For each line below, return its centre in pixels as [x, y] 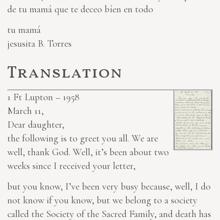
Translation [65, 74]
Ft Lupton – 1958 [45, 97]
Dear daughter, [36, 125]
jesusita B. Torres [40, 44]
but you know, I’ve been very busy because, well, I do [109, 187]
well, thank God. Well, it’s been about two [88, 152]
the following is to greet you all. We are [83, 139]
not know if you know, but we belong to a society [102, 201]
